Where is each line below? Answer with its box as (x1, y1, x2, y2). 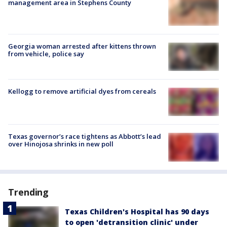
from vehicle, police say (8, 49, 84, 58)
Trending (8, 185, 49, 198)
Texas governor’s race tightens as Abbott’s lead (8, 132, 161, 141)
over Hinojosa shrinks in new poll (8, 139, 113, 149)
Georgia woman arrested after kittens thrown (8, 41, 156, 51)
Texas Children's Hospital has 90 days (65, 206, 209, 216)
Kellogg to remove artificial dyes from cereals (8, 87, 156, 96)
